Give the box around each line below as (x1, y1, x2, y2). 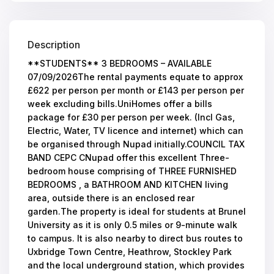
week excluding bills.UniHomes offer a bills (28, 98, 213, 109)
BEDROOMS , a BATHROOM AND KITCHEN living (28, 179, 229, 190)
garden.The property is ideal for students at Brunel (28, 206, 246, 217)
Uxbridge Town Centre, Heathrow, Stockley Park (28, 246, 232, 257)
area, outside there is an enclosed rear (28, 193, 195, 204)
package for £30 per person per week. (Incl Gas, (28, 112, 235, 123)
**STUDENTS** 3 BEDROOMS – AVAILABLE (28, 58, 212, 69)
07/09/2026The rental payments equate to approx (28, 72, 243, 83)
